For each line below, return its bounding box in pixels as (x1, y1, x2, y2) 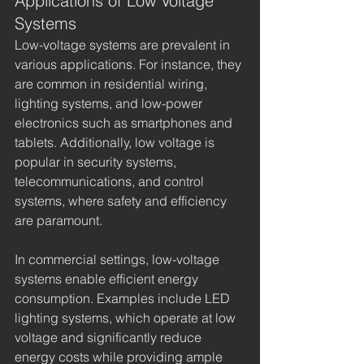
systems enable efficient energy (15, 270, 201, 287)
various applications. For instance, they (15, 55, 245, 72)
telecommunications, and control (15, 172, 207, 189)
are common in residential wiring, (15, 75, 210, 92)
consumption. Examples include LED (15, 289, 233, 306)
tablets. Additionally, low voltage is (15, 133, 218, 150)
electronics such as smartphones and (15, 114, 236, 131)
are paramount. (15, 211, 102, 228)
